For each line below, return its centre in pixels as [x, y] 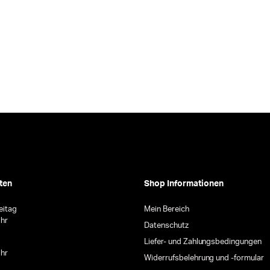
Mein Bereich [167, 210]
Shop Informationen [184, 184]
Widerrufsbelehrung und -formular [204, 259]
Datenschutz [166, 226]
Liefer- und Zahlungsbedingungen [203, 242]
